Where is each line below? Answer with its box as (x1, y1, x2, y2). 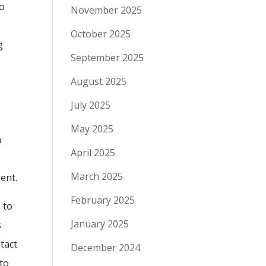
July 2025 (71, 99, 111, 112)
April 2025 (71, 146, 116, 159)
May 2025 (71, 122, 114, 135)
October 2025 (71, 27, 131, 40)
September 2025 (71, 51, 144, 64)
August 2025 (71, 75, 127, 88)
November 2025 (71, 4, 142, 17)
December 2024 (71, 241, 141, 254)
